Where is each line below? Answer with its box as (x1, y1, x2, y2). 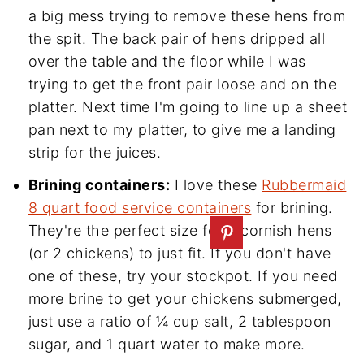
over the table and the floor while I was (28, 52, 306, 70)
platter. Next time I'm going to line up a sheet (28, 97, 348, 115)
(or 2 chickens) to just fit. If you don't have (28, 244, 331, 262)
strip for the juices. (28, 143, 162, 161)
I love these (170, 175, 262, 193)
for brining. (251, 198, 333, 216)
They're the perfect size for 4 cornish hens (28, 221, 332, 239)
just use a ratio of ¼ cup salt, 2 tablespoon (28, 312, 331, 330)
